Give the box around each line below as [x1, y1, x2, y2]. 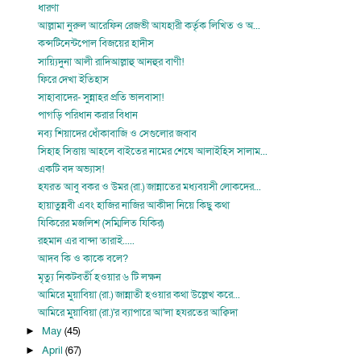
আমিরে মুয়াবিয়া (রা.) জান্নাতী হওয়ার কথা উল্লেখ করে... [38, 287, 241, 302]
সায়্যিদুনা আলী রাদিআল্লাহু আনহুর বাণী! [38, 54, 185, 69]
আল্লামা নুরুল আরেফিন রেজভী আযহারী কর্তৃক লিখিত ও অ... [38, 19, 261, 33]
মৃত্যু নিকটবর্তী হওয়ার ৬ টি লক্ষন [38, 269, 162, 284]
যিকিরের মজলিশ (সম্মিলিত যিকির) [38, 215, 164, 230]
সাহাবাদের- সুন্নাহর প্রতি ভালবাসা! [38, 90, 165, 105]
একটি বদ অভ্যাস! [38, 162, 106, 176]
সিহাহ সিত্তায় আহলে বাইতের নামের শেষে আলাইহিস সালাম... [38, 143, 268, 159]
